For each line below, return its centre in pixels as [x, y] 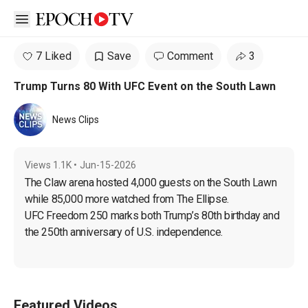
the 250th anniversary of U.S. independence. [124, 232]
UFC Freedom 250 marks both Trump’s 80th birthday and [153, 216]
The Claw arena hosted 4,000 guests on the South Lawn [152, 183]
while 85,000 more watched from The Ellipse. [127, 199]
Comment [190, 56]
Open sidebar [54, 18]
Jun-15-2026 [108, 165]
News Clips [76, 120]
